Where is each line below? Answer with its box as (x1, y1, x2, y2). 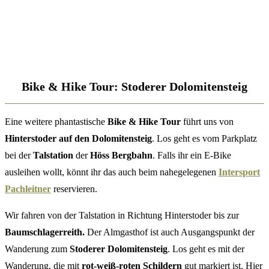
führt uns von (181, 116, 234, 127)
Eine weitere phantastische (5, 116, 107, 127)
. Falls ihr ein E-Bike (153, 150, 231, 161)
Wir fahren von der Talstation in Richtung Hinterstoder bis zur (5, 210, 239, 221)
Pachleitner (5, 184, 51, 195)
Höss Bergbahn (90, 150, 153, 161)
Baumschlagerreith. (5, 227, 85, 238)
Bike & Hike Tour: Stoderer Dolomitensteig (22, 79, 247, 93)
